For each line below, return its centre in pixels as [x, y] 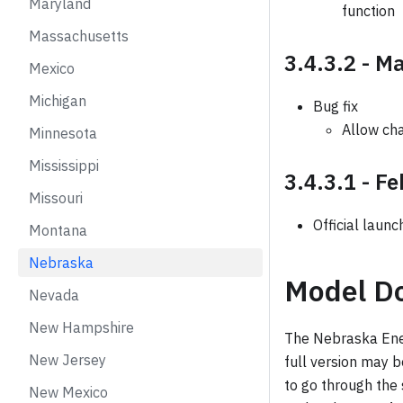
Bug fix [336, 106]
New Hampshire [81, 327]
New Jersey [67, 360]
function [368, 11]
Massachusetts [79, 36]
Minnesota [63, 133]
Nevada [54, 295]
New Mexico [68, 392]
